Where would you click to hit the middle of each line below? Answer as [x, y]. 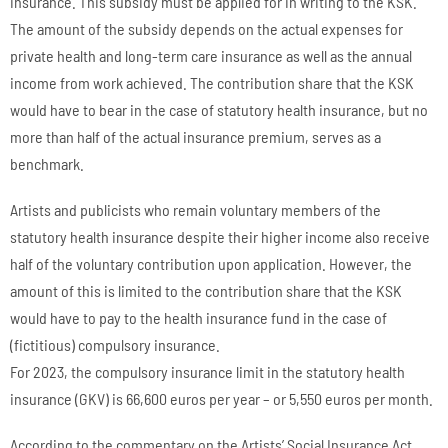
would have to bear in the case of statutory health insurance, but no [219, 109]
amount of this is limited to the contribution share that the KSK [206, 290]
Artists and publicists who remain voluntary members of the [195, 209]
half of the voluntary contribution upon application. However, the [211, 263]
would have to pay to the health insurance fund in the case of [198, 317]
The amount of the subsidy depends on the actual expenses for [206, 28]
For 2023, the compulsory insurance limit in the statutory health [207, 371]
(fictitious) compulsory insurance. [115, 344]
